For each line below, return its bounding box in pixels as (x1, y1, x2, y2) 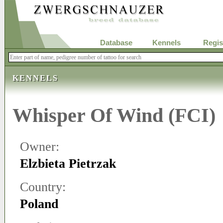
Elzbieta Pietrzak (20, 156, 116, 171)
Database (100, 39, 132, 47)
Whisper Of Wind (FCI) (12, 104, 216, 126)
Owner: (20, 139, 59, 154)
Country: (20, 180, 66, 194)
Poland (20, 197, 58, 211)
